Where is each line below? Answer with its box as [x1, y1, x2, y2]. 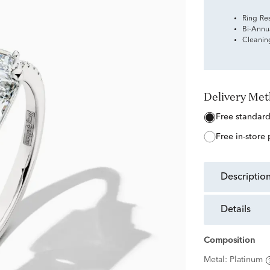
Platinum [229, 256, 263, 265]
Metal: [203, 256, 230, 265]
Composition [203, 236, 255, 245]
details [227, 205, 251, 215]
